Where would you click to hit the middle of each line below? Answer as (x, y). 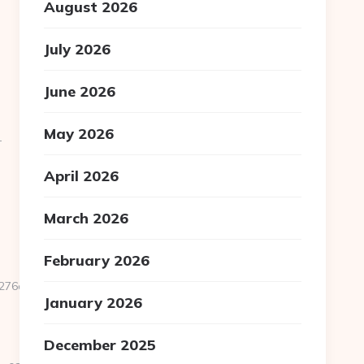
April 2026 (82, 176)
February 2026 (97, 260)
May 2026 (79, 134)
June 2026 (80, 91)
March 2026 (87, 218)
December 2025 (100, 345)
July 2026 (78, 49)
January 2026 (93, 303)
